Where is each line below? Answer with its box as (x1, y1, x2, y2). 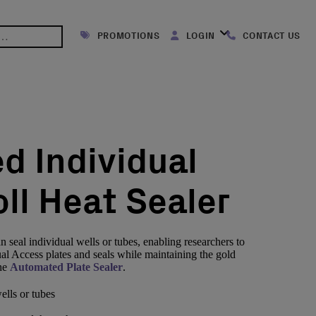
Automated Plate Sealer (10, 261, 123, 273)
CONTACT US (240, 30, 300, 41)
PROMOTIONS (95, 30, 160, 41)
